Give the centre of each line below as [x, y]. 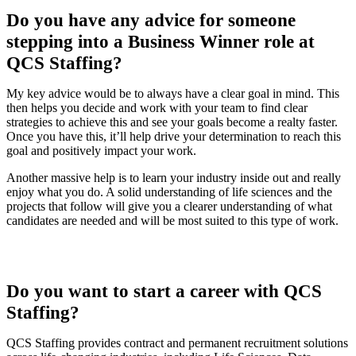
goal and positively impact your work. [101, 151]
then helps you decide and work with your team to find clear [157, 108]
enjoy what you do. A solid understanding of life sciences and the [169, 192]
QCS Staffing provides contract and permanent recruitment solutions [177, 343]
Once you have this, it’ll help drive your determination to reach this [174, 137]
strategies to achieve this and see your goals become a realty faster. [172, 122]
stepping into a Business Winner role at [161, 42]
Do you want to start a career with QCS [164, 291]
